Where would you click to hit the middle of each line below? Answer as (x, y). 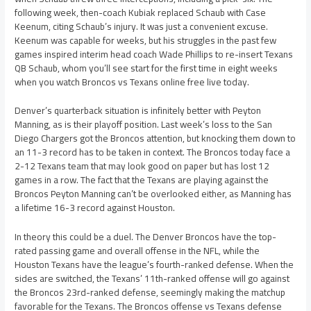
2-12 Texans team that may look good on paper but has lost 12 (142, 166)
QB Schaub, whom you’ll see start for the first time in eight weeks (146, 68)
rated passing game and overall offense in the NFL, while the (137, 251)
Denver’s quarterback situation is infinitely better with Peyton (138, 111)
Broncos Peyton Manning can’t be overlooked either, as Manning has (153, 194)
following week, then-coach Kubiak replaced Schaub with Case (141, 12)
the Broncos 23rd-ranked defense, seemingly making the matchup (150, 293)
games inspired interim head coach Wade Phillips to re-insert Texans (154, 54)
